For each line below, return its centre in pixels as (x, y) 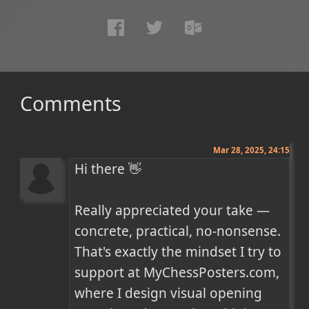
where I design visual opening (169, 293)
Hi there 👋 (108, 169)
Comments (70, 104)
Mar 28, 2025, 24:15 (251, 150)
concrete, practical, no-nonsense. (178, 231)
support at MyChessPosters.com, (177, 272)
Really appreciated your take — (172, 210)
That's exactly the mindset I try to (178, 251)
